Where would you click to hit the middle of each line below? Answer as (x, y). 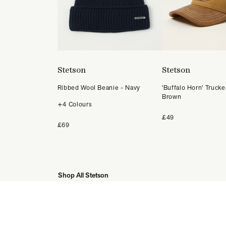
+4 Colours (75, 104)
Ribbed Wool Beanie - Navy (99, 87)
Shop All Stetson (83, 175)
